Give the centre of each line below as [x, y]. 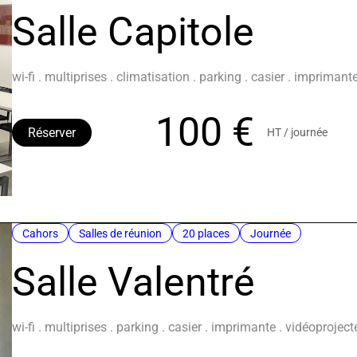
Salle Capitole [133, 32]
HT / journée [298, 133]
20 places [206, 234]
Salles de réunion [121, 234]
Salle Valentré [134, 282]
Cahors [41, 234]
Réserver [52, 133]
